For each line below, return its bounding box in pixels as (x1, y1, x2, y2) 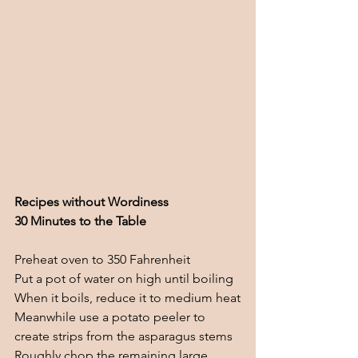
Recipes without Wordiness (14, 194, 169, 210)
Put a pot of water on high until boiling (14, 271, 233, 287)
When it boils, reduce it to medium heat (14, 290, 241, 306)
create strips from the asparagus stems (14, 328, 233, 344)
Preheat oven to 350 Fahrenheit (14, 252, 193, 268)
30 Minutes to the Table (14, 213, 146, 229)
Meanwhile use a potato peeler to (14, 309, 209, 325)
